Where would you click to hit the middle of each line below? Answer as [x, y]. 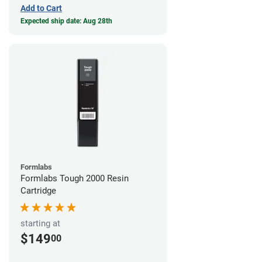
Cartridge [38, 191]
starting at [40, 224]
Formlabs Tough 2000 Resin [75, 179]
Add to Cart [41, 8]
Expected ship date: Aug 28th [66, 21]
